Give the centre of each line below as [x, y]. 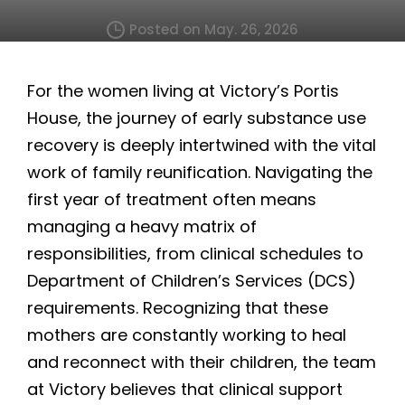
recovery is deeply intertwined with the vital [202, 145]
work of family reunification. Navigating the [200, 172]
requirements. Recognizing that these [178, 307]
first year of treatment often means [172, 199]
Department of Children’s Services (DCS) [192, 280]
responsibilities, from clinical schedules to [195, 253]
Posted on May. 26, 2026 [214, 30]
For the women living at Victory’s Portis [183, 90]
